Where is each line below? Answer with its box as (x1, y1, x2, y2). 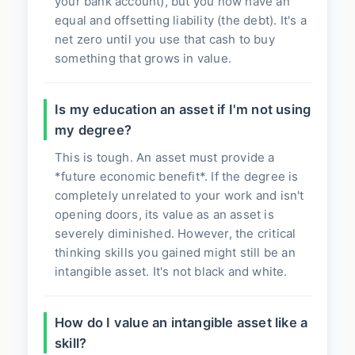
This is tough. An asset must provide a (55, 150, 275, 166)
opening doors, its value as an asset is (55, 207, 274, 223)
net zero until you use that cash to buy (55, 32, 275, 48)
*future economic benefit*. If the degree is (55, 169, 299, 185)
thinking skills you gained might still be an (55, 245, 296, 261)
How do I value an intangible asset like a (55, 315, 308, 331)
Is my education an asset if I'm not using (55, 101, 311, 118)
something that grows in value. (55, 51, 231, 67)
